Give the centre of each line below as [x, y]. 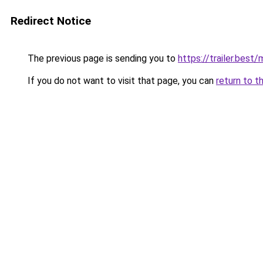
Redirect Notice [51, 21]
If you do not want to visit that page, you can [121, 81]
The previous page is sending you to [102, 58]
